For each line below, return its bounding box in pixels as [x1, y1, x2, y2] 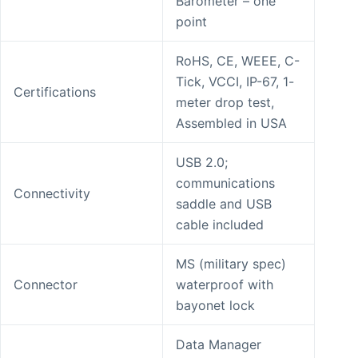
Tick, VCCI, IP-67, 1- [176, 74, 294, 90]
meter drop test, [176, 94, 274, 111]
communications [176, 175, 275, 192]
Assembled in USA [176, 115, 287, 132]
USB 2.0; [176, 154, 228, 171]
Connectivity [14, 185, 90, 202]
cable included [176, 217, 264, 233]
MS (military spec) [176, 256, 286, 272]
